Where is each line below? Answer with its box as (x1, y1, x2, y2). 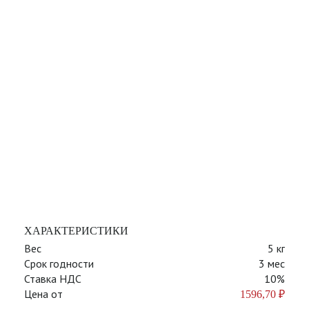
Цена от (24, 287, 63, 301)
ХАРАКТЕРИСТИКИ (24, 225, 128, 237)
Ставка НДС (24, 272, 81, 286)
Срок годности (24, 257, 94, 270)
